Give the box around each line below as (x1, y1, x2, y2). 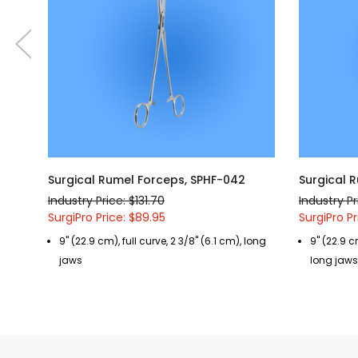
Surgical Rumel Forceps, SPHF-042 (48, 172, 245, 188)
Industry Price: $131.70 (48, 193, 165, 209)
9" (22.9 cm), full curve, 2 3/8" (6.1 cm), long (58, 234, 266, 248)
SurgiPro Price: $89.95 (48, 209, 165, 225)
